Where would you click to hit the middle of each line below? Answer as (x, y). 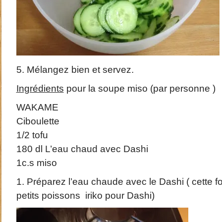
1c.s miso (36, 163)
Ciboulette (38, 121)
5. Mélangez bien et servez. (75, 70)
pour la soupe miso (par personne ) (139, 88)
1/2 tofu (32, 135)
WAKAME (37, 107)
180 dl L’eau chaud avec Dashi (82, 149)
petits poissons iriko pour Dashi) (85, 195)
